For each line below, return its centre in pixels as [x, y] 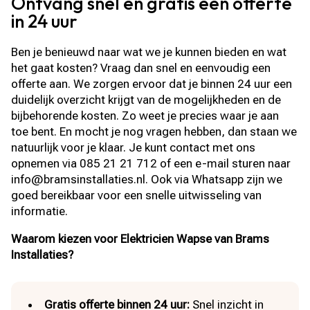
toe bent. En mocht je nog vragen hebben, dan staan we [154, 131]
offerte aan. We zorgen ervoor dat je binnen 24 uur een [152, 84]
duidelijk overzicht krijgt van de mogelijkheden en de [146, 100]
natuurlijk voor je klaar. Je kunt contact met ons [134, 147]
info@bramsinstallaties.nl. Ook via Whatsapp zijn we [147, 179]
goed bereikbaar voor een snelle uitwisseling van [137, 195]
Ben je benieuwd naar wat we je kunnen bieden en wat [149, 52]
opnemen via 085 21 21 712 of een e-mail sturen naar [151, 163]
